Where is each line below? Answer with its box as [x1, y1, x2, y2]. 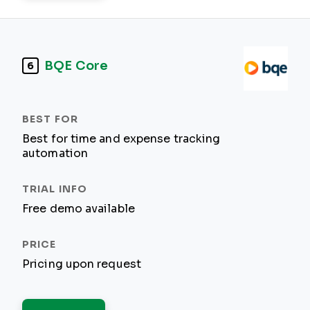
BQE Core [44, 58, 108, 73]
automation [22, 147, 88, 159]
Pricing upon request [22, 258, 141, 270]
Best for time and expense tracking [22, 133, 221, 145]
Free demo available [22, 203, 135, 215]
